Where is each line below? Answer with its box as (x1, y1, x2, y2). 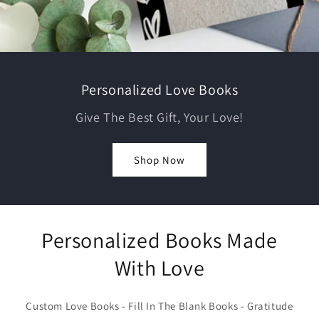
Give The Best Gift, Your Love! (75, 109, 244, 125)
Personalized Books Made (41, 226, 278, 254)
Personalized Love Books (80, 80, 239, 99)
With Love (114, 253, 205, 282)
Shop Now (134, 152, 185, 167)
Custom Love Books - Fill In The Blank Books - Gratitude (26, 299, 293, 313)
